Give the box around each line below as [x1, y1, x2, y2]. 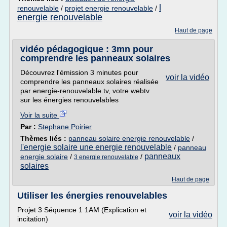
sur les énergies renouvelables [20, 96, 119, 104]
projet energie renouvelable [65, 4, 153, 12]
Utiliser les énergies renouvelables [17, 191, 167, 201]
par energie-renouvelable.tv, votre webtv [20, 87, 149, 95]
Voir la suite [20, 111, 59, 119]
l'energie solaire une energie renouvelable [20, 143, 172, 152]
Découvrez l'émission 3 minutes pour [20, 68, 138, 77]
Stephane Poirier [38, 123, 92, 131]
